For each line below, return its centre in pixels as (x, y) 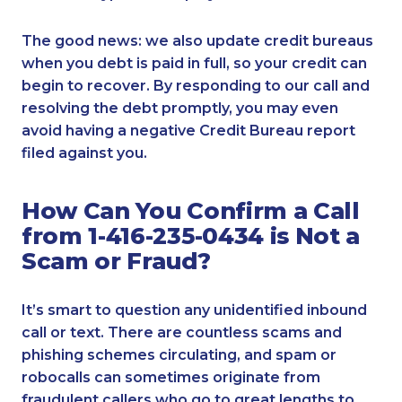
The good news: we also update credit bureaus (197, 40)
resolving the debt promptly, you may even (180, 108)
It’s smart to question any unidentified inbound (194, 310)
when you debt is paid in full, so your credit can (194, 63)
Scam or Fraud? (116, 261)
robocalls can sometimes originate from (171, 378)
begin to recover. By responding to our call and (196, 85)
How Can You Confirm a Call (191, 211)
